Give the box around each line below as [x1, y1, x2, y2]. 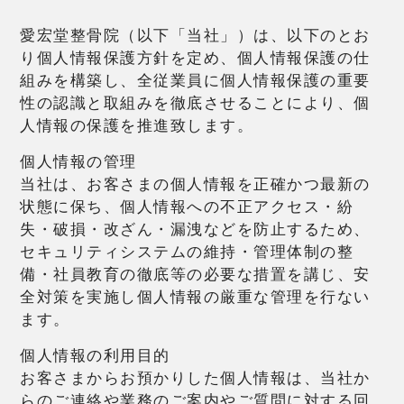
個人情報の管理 [20, 151, 137, 171]
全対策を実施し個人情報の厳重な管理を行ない [20, 287, 371, 307]
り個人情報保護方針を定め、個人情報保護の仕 [20, 48, 371, 68]
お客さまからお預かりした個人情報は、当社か [20, 368, 371, 388]
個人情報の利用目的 [20, 345, 170, 365]
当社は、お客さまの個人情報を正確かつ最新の [20, 174, 371, 194]
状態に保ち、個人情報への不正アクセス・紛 [20, 197, 354, 216]
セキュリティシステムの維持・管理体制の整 [20, 242, 354, 262]
